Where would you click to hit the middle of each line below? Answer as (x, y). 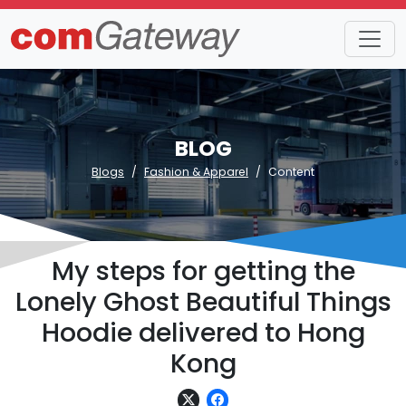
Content (291, 172)
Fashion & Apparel (196, 172)
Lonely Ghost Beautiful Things (203, 302)
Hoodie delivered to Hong (203, 333)
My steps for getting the (203, 271)
